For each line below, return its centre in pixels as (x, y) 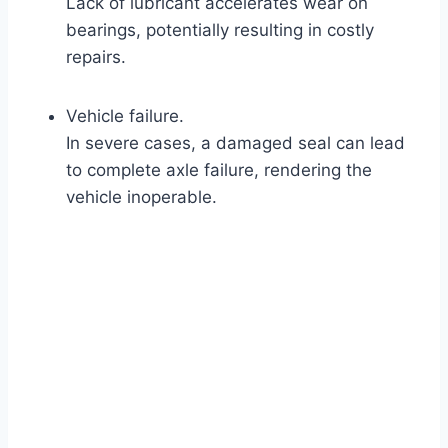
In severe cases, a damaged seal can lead (235, 142)
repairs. (96, 56)
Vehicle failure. (125, 115)
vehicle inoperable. (141, 196)
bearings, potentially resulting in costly (220, 29)
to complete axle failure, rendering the (219, 169)
